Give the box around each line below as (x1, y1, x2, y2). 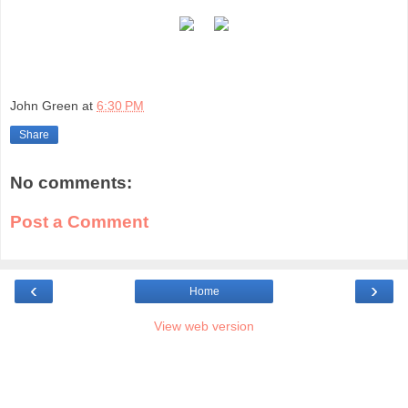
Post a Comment (10, 212, 148, 232)
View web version (154, 318, 254, 333)
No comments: (10, 172, 132, 192)
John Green (10, 97, 78, 113)
